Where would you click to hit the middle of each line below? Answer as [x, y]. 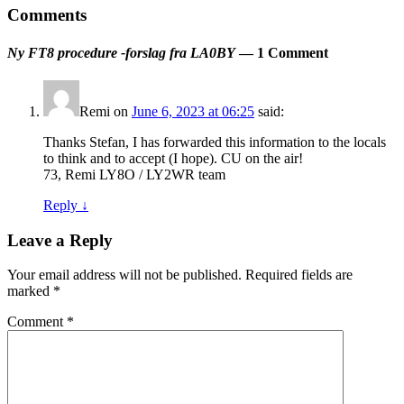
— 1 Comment [282, 52]
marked [30, 291]
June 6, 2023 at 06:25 [193, 111]
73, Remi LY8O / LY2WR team [134, 174]
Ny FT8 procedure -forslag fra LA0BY [121, 52]
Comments [47, 15]
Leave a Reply [60, 240]
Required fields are [299, 275]
